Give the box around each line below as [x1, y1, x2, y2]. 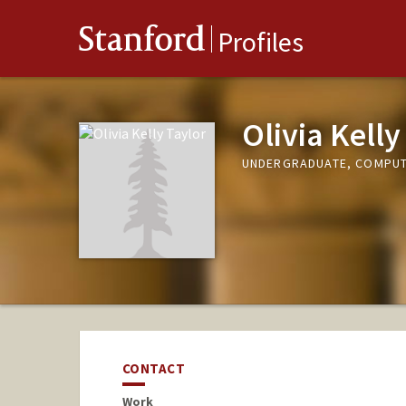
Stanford [79, 24, 206, 63]
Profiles [217, 24, 304, 60]
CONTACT [121, 360, 186, 378]
